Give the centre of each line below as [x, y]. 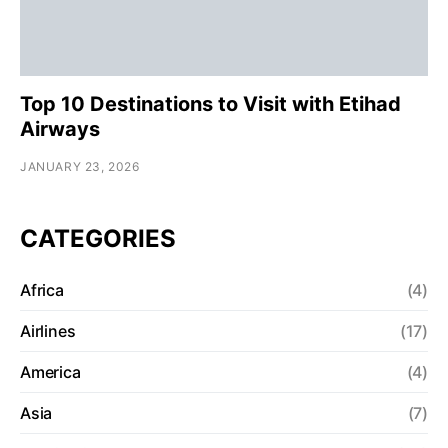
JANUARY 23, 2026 [80, 166]
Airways [60, 128]
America [50, 371]
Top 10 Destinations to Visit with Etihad [210, 103]
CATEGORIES [98, 238]
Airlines [48, 330]
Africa [42, 289]
